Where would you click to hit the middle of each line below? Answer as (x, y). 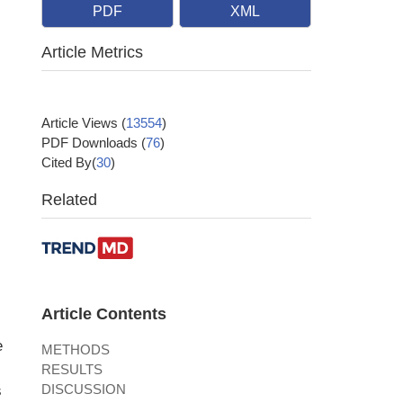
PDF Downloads (91, 142)
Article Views (81, 122)
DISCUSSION (84, 389)
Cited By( (69, 162)
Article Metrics (92, 52)
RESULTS (72, 369)
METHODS (76, 349)
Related (69, 199)
